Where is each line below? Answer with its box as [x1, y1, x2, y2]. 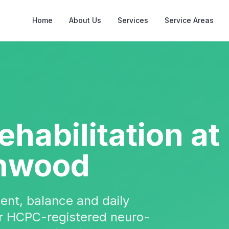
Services [118, 16, 148, 25]
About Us [69, 16, 101, 25]
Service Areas [165, 16, 214, 25]
